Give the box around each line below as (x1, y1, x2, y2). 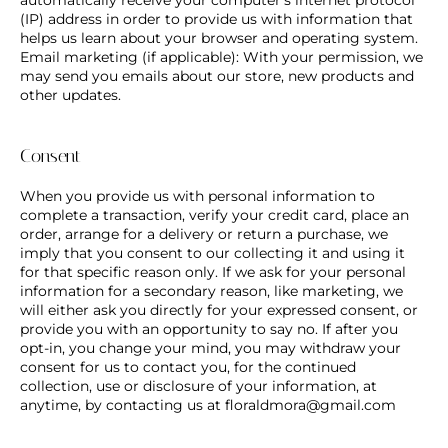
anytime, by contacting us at (20, 395, 225, 414)
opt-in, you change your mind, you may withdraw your (20, 338, 401, 357)
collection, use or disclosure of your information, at (20, 376, 377, 395)
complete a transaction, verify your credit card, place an (20, 205, 409, 224)
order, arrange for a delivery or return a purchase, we (20, 224, 388, 243)
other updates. (20, 85, 121, 104)
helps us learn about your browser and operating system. (20, 28, 418, 47)
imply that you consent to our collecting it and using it (20, 243, 405, 262)
